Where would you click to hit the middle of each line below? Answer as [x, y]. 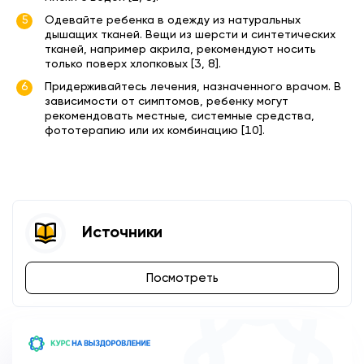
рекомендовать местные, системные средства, [180, 117]
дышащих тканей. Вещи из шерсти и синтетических [190, 35]
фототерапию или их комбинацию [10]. [155, 131]
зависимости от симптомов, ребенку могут [167, 102]
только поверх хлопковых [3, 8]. [133, 65]
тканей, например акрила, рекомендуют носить [180, 50]
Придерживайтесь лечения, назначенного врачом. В [193, 87]
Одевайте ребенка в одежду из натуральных [173, 21]
